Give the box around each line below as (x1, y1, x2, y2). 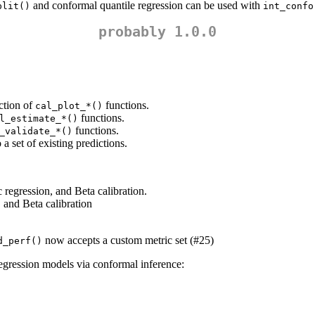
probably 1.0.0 (98, 23, 217, 41)
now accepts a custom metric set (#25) (42, 234, 214, 247)
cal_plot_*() (35, 101, 103, 112)
